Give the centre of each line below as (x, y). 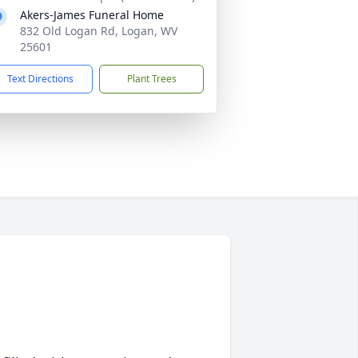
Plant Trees (151, 79)
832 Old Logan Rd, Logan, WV (99, 31)
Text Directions (40, 79)
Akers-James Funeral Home (92, 15)
